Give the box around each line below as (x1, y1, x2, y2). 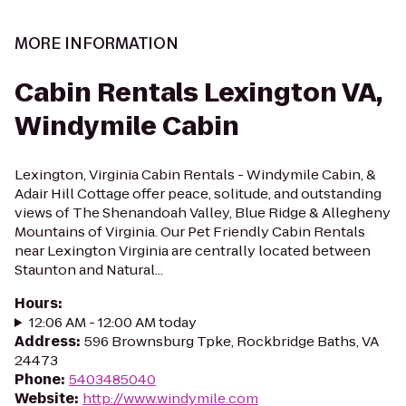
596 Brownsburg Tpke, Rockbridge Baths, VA (84, 332, 379, 351)
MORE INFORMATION (14, 33, 179, 54)
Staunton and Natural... (14, 260, 163, 279)
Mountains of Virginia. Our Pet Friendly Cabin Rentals (14, 222, 365, 241)
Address (14, 332, 76, 351)
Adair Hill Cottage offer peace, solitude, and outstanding (14, 184, 382, 203)
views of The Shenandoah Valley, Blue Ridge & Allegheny (14, 203, 391, 222)
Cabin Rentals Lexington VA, (14, 75, 382, 111)
